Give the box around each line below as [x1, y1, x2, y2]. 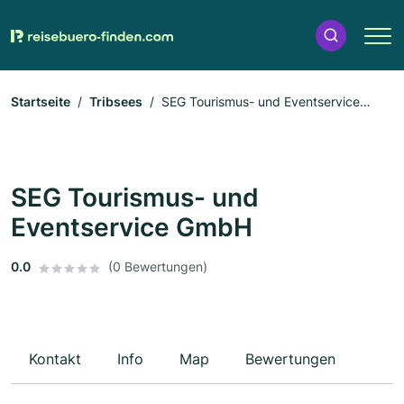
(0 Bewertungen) [108, 259, 207, 275]
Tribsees [89, 94, 142, 110]
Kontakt [29, 350, 81, 369]
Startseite [11, 94, 70, 110]
